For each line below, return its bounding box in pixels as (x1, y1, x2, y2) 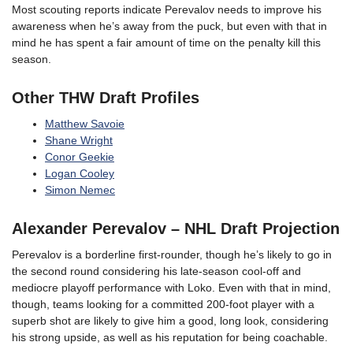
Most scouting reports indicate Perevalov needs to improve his (12, 3, 321, 17)
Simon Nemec (45, 184, 115, 197)
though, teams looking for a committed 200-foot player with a (12, 298, 314, 311)
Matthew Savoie (45, 117, 124, 131)
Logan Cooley (45, 167, 114, 180)
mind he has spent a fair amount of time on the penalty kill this (12, 36, 321, 50)
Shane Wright (45, 134, 113, 147)
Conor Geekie (45, 150, 114, 164)
